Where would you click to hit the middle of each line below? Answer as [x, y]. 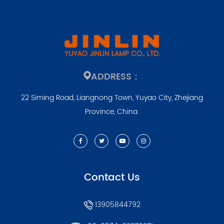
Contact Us [112, 178]
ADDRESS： [116, 77]
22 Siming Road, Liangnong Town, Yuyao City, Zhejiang [112, 98]
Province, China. [112, 112]
